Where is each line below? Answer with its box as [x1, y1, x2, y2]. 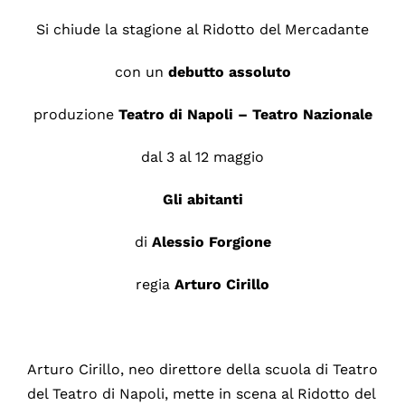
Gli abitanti [162, 190, 243, 208]
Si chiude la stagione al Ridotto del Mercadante [36, 20, 369, 38]
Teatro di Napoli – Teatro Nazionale [118, 105, 372, 123]
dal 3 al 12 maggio [141, 147, 264, 165]
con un [114, 62, 168, 80]
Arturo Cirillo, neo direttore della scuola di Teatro [26, 360, 378, 378]
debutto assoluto [167, 62, 291, 80]
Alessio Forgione [151, 232, 271, 250]
